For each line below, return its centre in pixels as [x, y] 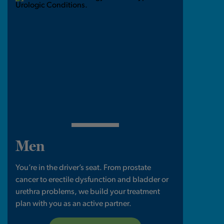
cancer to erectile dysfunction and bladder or [92, 180]
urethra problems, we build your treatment [88, 192]
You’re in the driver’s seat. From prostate [83, 168]
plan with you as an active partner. [74, 204]
